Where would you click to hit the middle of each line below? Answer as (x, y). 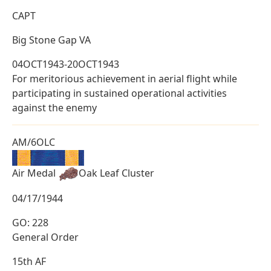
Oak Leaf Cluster (116, 173)
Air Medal (35, 173)
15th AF (29, 262)
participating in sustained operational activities (119, 93)
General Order (45, 237)
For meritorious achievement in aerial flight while (125, 79)
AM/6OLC (34, 142)
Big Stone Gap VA (51, 40)
